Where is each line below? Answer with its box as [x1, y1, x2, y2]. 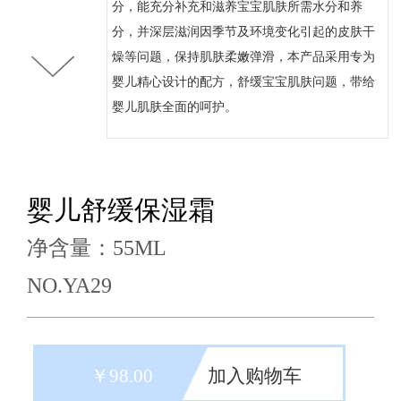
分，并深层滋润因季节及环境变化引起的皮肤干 [111, 24, 375, 38]
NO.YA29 [27, 273, 113, 297]
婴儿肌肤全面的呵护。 [111, 99, 237, 114]
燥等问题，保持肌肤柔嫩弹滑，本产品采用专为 [111, 49, 375, 64]
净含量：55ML [27, 235, 167, 260]
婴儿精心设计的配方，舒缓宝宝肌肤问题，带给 [111, 74, 375, 89]
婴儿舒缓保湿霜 [27, 194, 216, 225]
